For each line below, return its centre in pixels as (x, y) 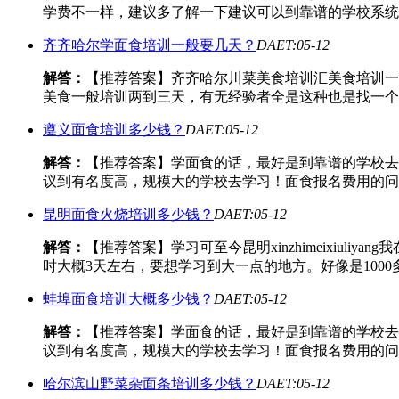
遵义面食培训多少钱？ (114, 130)
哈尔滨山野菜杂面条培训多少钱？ (150, 384)
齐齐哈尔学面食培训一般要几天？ (150, 45)
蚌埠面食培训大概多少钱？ (128, 299)
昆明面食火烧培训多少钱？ (128, 215)
